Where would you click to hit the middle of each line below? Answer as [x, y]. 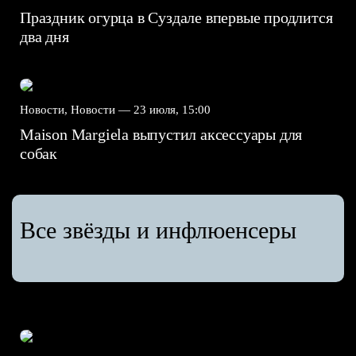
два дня [46, 37]
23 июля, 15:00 [172, 109]
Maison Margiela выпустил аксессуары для [161, 134]
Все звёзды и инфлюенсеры [158, 230]
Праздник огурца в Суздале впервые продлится [176, 18]
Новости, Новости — [77, 109]
